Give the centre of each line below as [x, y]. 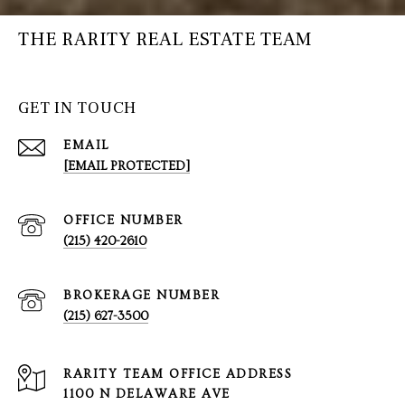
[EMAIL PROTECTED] [127, 167]
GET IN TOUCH [77, 108]
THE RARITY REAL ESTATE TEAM [165, 40]
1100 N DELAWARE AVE [147, 395]
